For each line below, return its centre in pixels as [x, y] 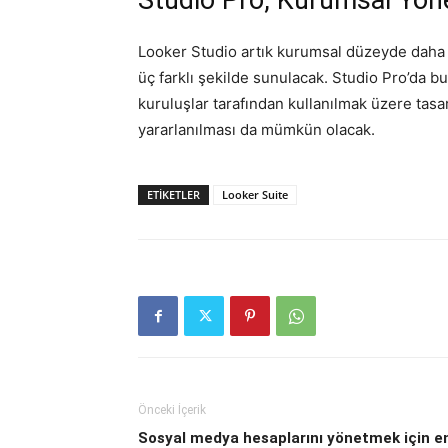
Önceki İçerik [172, 410]
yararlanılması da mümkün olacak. [270, 129]
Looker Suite [255, 194]
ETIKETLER [173, 194]
